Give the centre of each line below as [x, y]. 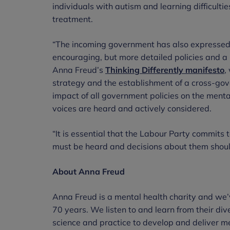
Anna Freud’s [79, 70]
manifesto [204, 70]
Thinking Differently [144, 70]
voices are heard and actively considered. [132, 108]
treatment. [73, 19]
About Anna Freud [89, 171]
